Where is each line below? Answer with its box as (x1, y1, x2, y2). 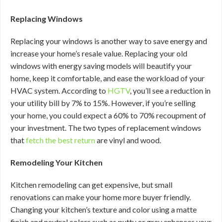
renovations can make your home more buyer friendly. (10, 192, 191, 202)
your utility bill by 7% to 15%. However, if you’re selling (10, 98, 196, 108)
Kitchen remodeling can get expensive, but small (10, 180, 172, 189)
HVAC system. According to (10, 86, 108, 95)
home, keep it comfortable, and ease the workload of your (10, 73, 205, 83)
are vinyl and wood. (95, 135, 161, 145)
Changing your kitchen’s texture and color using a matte (10, 205, 197, 214)
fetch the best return (26, 135, 95, 145)
